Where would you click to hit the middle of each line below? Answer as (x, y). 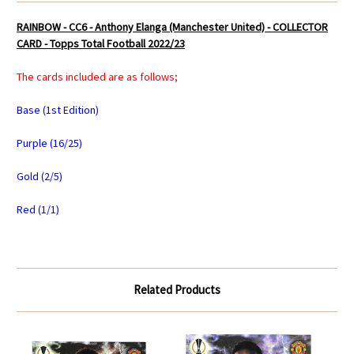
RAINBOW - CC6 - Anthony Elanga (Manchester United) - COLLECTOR (172, 27)
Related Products (177, 290)
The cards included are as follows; (97, 77)
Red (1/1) (38, 210)
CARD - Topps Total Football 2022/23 (101, 44)
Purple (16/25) (49, 143)
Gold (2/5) (40, 177)
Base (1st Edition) (58, 110)
